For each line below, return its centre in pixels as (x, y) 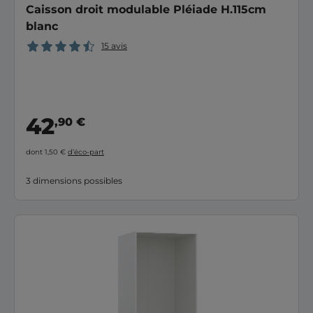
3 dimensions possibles (74, 180)
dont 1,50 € (47, 152)
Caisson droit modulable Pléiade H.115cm (146, 9)
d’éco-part (86, 152)
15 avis (114, 46)
